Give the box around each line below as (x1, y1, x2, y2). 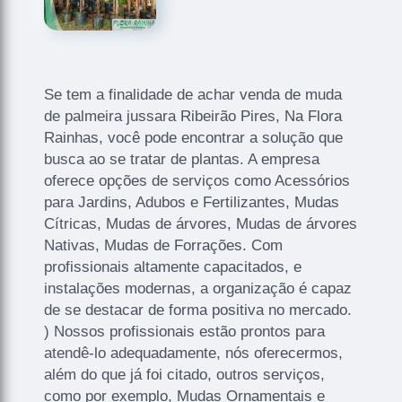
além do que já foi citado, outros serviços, (44, 365, 326, 383)
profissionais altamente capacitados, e (44, 258, 302, 275)
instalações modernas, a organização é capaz (44, 279, 353, 297)
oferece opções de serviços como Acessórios (44, 171, 351, 189)
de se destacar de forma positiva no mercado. (44, 301, 353, 319)
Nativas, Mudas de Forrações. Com (44, 236, 284, 254)
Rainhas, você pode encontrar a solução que (44, 128, 344, 146)
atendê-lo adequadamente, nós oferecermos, (44, 344, 344, 362)
